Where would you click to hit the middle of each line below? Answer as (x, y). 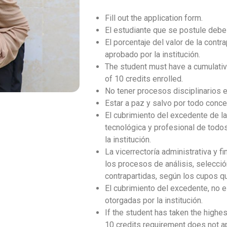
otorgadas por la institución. (154, 200)
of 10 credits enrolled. (144, 79)
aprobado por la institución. (152, 54)
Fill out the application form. (154, 18)
